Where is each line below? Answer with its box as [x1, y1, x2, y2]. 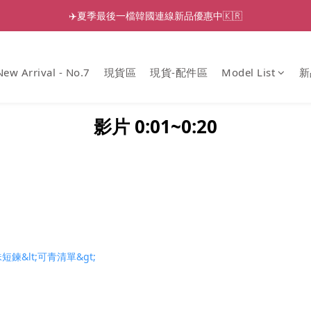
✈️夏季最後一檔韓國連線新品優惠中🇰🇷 [69, 9, 242, 22]
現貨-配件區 [150, 65, 208, 79]
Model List [221, 65, 275, 79]
